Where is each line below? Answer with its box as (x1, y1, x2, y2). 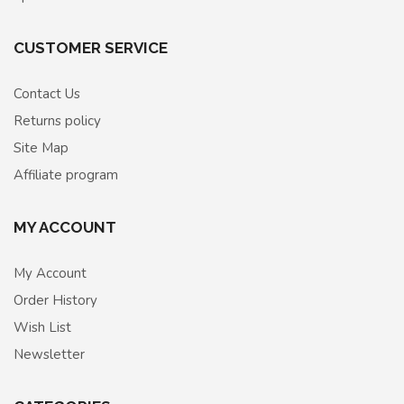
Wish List (14, 318, 71, 337)
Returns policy (14, 112, 101, 131)
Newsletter (14, 345, 85, 364)
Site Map (14, 139, 69, 158)
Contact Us (14, 85, 80, 104)
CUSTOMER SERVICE (14, 39, 168, 58)
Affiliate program (14, 166, 118, 185)
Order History (14, 291, 97, 310)
